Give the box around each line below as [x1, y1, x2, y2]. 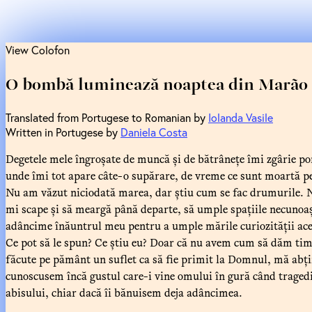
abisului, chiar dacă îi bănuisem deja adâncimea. [6, 283, 245, 301]
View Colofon [6, 42, 70, 57]
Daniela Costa [120, 124, 187, 139]
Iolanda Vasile [208, 109, 273, 125]
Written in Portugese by [6, 124, 120, 139]
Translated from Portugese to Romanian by [6, 109, 208, 125]
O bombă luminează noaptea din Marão [6, 70, 308, 96]
